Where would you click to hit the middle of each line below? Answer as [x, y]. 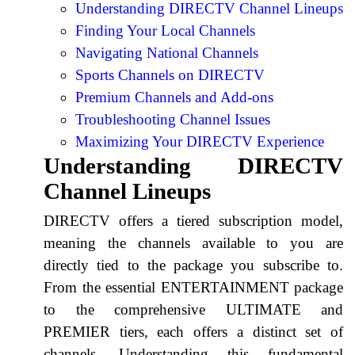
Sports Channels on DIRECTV [170, 74]
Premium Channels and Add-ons [174, 97]
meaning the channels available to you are [193, 242]
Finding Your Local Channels [165, 30]
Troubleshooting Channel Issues [173, 119]
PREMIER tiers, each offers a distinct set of [193, 331]
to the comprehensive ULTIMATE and [193, 309]
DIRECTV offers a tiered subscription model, [193, 220]
